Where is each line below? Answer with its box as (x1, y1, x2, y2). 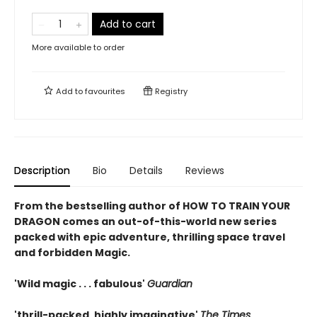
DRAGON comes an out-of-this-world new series (14, 214, 277, 229)
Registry (153, 86, 188, 97)
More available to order (32, 42, 125, 53)
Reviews (185, 163, 224, 178)
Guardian (147, 277, 192, 291)
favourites (85, 86, 125, 97)
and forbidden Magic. (14, 246, 130, 260)
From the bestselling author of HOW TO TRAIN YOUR (14, 199, 290, 213)
